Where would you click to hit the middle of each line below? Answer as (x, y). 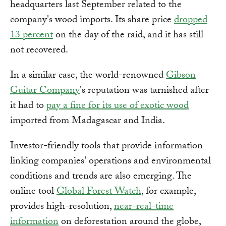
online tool (33, 192)
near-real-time (144, 208)
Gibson (181, 76)
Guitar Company (45, 92)
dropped (191, 21)
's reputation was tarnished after (144, 92)
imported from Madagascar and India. (88, 122)
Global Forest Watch (99, 192)
